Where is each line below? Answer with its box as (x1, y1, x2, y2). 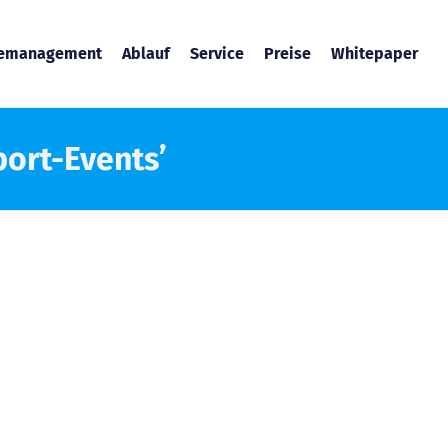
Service (190, 44, 245, 63)
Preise (264, 44, 312, 63)
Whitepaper (331, 44, 419, 63)
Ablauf (122, 44, 171, 63)
